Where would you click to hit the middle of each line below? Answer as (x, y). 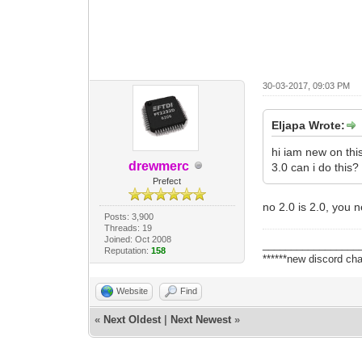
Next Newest (201, 319)
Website (133, 290)
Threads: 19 (128, 227)
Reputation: (127, 250)
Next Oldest (133, 319)
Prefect (167, 181)
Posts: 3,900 (128, 216)
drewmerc (159, 166)
